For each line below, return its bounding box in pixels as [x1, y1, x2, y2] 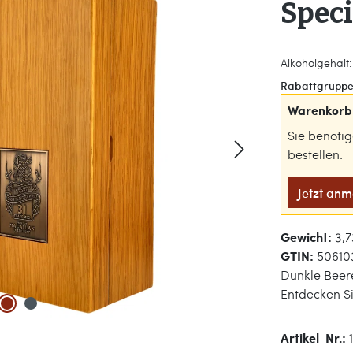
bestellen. [288, 146, 343, 162]
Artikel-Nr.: [281, 329, 349, 347]
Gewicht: [281, 228, 335, 246]
